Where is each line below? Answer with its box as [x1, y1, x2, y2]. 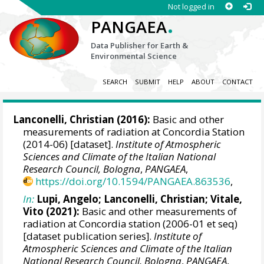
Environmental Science [91, 51, 177, 61]
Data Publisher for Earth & [91, 40, 189, 51]
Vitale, [210, 192, 243, 206]
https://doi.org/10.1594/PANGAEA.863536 [35, 174, 231, 189]
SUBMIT [134, 77, 160, 87]
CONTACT [222, 77, 253, 87]
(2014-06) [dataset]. [23, 137, 116, 151]
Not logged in [167, 1, 214, 12]
